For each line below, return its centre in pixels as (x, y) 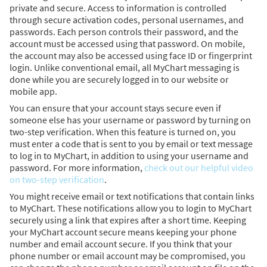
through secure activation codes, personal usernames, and (127, 19)
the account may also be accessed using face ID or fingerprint (131, 55)
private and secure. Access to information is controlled (118, 7)
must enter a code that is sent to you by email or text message (131, 143)
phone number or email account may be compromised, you (128, 255)
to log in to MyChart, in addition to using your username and (129, 155)
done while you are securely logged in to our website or (119, 79)
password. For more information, (77, 167)
